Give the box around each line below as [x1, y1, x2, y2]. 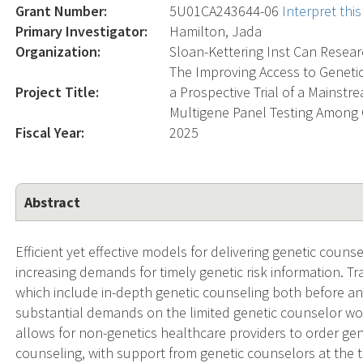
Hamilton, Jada [169, 21, 263, 41]
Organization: [15, 41, 101, 61]
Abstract [24, 192, 81, 211]
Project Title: [15, 82, 100, 101]
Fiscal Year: [15, 122, 85, 142]
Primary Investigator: [15, 21, 148, 41]
